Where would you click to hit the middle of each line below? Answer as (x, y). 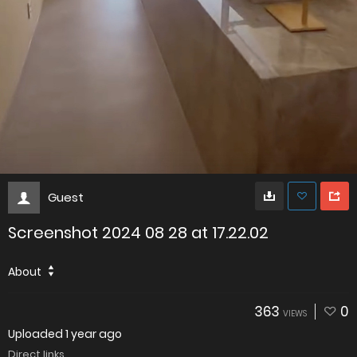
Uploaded (37, 333)
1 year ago (94, 333)
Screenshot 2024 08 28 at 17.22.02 (138, 232)
